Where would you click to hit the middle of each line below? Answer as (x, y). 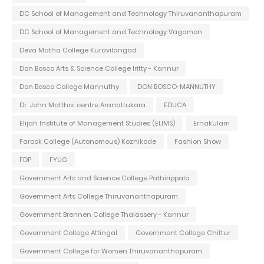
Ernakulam (212, 123)
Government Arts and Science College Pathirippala (105, 178)
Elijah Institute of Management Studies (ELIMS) (97, 123)
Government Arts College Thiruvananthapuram (99, 197)
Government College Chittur (183, 233)
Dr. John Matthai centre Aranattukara (82, 105)
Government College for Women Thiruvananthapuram (111, 251)
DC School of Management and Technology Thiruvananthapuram (131, 14)
